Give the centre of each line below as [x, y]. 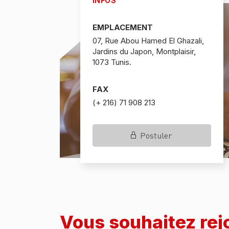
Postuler [156, 135]
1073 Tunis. [112, 62]
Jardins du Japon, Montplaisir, [144, 51]
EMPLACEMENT [123, 27]
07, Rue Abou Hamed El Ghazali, [148, 41]
